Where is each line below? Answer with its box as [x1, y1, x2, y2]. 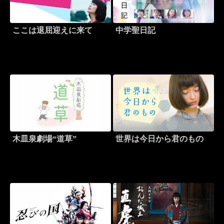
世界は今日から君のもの [115, 134, 203, 143]
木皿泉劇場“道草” [12, 134, 76, 143]
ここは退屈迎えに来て [12, 26, 92, 35]
